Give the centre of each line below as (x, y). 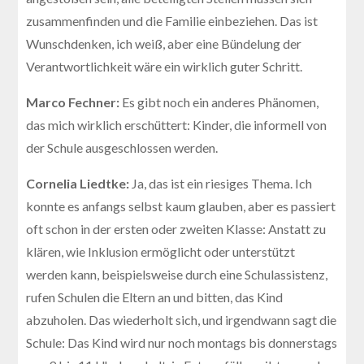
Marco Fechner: (74, 102)
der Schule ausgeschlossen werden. (122, 147)
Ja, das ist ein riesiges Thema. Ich (222, 183)
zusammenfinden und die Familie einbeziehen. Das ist (172, 20)
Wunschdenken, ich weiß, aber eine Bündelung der (164, 43)
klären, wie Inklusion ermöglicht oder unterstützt (161, 251)
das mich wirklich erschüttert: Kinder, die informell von (177, 124)
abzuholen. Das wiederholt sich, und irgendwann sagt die (182, 319)
